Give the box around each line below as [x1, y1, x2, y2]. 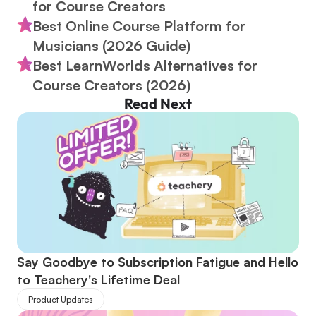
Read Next [124, 95, 192, 112]
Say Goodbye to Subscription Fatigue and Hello [17, 254, 298, 269]
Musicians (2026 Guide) [32, 37, 190, 54]
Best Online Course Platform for [32, 17, 245, 35]
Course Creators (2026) [32, 76, 190, 94]
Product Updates [28, 294, 93, 305]
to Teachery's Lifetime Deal [17, 272, 180, 287]
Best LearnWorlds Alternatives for [32, 56, 257, 74]
